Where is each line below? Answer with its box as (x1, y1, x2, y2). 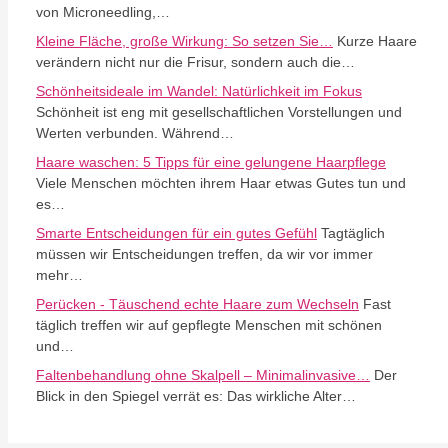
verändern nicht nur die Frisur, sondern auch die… (36, 54, 355, 70)
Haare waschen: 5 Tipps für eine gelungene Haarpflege (36, 154, 386, 170)
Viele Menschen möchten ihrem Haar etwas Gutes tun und (36, 175, 406, 191)
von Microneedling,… (36, 4, 170, 20)
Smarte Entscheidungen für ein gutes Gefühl (36, 225, 317, 241)
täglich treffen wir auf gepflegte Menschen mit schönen (36, 317, 382, 333)
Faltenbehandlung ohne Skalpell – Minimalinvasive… (36, 367, 370, 383)
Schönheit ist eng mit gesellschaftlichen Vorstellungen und (36, 104, 402, 120)
